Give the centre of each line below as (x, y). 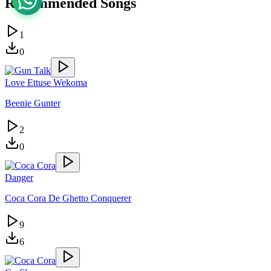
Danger (19, 177)
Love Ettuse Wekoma (46, 82)
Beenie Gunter (33, 103)
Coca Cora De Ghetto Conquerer (68, 198)
